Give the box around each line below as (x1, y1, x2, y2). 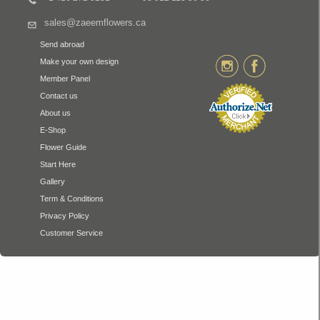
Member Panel (40, 74, 90, 83)
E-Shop (40, 126, 66, 134)
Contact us (40, 91, 78, 100)
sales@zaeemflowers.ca (44, 18, 146, 28)
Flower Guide (40, 143, 86, 151)
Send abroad (40, 40, 84, 49)
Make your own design (40, 57, 119, 66)
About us (40, 109, 71, 117)
